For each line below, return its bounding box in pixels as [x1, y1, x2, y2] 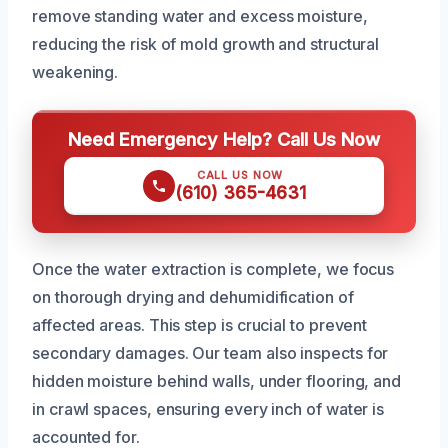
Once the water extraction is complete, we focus [32, 259, 395, 280]
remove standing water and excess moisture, [32, 6, 368, 27]
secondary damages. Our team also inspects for [32, 343, 389, 364]
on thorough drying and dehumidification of [32, 287, 354, 308]
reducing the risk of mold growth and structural [32, 34, 380, 55]
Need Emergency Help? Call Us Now [68, 128, 380, 151]
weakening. [32, 62, 119, 83]
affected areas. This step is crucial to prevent [32, 315, 368, 336]
